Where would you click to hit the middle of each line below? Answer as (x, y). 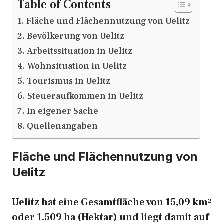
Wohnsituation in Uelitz (77, 66)
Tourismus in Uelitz (68, 81)
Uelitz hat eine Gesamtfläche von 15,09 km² (112, 202)
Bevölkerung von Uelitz (75, 36)
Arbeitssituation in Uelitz (79, 51)
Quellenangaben (62, 126)
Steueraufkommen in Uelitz (85, 96)
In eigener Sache (62, 111)
